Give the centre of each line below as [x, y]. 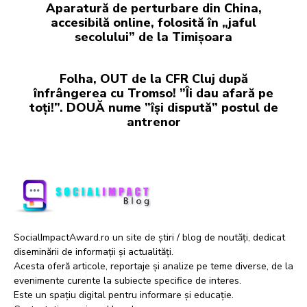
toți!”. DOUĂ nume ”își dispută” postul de [153, 108]
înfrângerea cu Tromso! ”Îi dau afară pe [153, 94]
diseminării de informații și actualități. [94, 252]
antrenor [153, 122]
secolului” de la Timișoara [153, 37]
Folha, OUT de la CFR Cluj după [153, 79]
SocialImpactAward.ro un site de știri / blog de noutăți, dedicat [149, 237]
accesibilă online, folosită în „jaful [153, 23]
